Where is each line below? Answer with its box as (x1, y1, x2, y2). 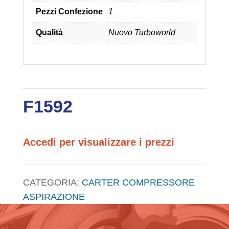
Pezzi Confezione (35, 7, 103, 16)
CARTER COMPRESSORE (81, 177, 195, 188)
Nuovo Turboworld (108, 28, 175, 37)
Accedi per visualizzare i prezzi (22, 136, 174, 148)
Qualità (35, 28, 63, 37)
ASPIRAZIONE (22, 191, 85, 202)
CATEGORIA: (22, 177, 82, 188)
